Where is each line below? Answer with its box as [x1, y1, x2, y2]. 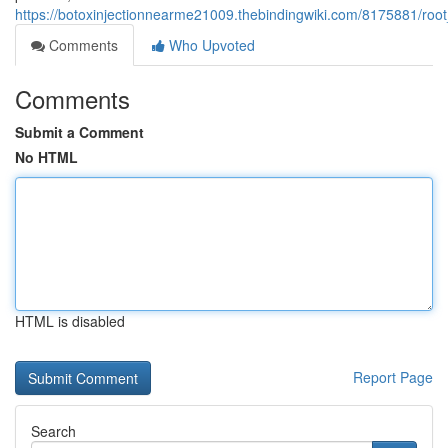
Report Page [353, 367, 433, 387]
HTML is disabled [15, 311, 125, 331]
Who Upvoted [165, 35, 255, 55]
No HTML [15, 147, 78, 167]
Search [31, 421, 76, 441]
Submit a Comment [15, 122, 144, 142]
